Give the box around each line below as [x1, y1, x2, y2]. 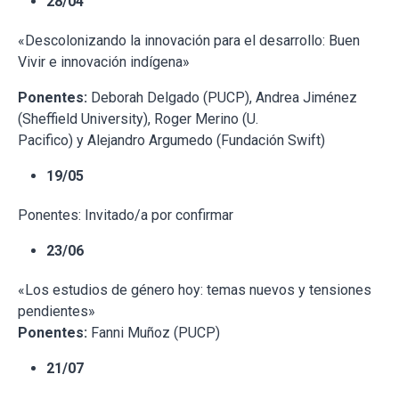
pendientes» [18, 303, 95, 321]
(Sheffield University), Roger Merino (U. [18, 110, 258, 128]
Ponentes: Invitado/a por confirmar [18, 207, 233, 224]
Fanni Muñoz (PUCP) [87, 324, 220, 342]
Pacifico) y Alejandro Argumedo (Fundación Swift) [18, 132, 325, 150]
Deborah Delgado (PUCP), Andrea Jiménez [87, 89, 357, 107]
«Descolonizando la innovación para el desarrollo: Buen [18, 32, 360, 50]
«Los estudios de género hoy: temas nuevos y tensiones [18, 281, 371, 299]
